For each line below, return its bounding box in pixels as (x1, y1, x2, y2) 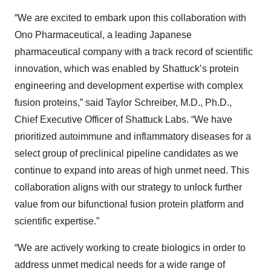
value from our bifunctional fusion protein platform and (15, 199, 244, 209)
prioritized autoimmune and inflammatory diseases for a (15, 131, 251, 142)
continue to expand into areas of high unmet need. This (15, 165, 249, 175)
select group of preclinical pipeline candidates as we (15, 148, 238, 158)
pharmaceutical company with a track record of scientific (15, 47, 253, 57)
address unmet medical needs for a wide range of (15, 260, 225, 270)
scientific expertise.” (15, 216, 99, 226)
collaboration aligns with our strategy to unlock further (15, 182, 242, 192)
